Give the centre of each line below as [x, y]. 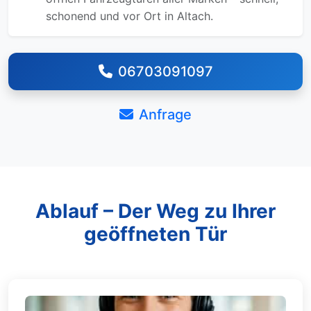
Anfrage [165, 115]
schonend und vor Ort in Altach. [129, 16]
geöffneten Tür [155, 234]
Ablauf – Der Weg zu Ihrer [155, 211]
